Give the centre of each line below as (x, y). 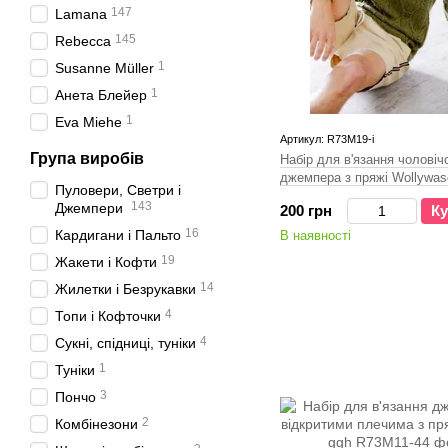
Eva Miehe (88, 122)
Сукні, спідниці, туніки (125, 343)
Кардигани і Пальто (118, 235)
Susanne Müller (104, 68)
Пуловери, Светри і (118, 190)
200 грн (306, 210)
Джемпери (91, 208)
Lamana (81, 14)
